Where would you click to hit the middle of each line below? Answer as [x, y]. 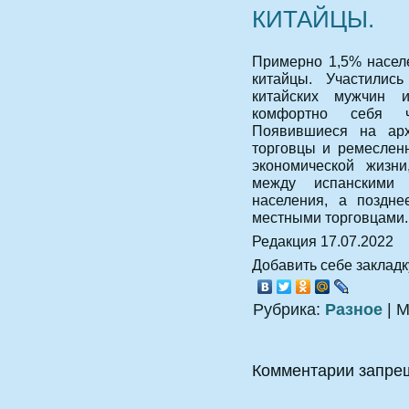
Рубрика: [289, 310]
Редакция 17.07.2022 [323, 241]
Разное [354, 310]
